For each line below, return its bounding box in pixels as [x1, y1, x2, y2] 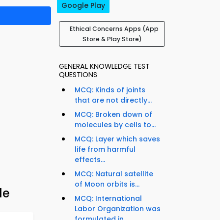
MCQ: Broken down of [75, 110, 152, 120]
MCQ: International [75, 193, 142, 204]
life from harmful [75, 144, 136, 155]
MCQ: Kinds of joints [75, 85, 145, 95]
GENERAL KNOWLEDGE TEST [59, 61, 150, 72]
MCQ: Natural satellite [75, 169, 153, 179]
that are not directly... [75, 95, 152, 106]
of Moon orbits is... [75, 179, 139, 190]
